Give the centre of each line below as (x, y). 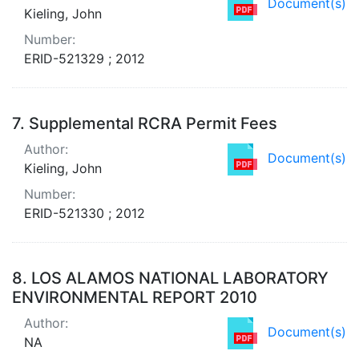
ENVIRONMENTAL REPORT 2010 (135, 297)
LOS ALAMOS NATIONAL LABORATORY (180, 278)
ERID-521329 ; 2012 (85, 58)
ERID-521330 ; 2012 (85, 213)
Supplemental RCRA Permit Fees (153, 123)
